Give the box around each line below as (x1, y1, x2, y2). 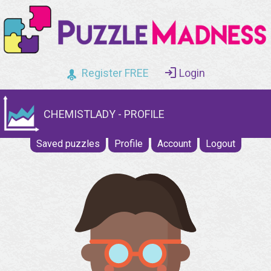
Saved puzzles (36, 138, 100, 150)
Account (157, 138, 191, 150)
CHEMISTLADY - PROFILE (44, 107, 165, 120)
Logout (205, 138, 235, 150)
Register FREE (82, 67, 149, 80)
